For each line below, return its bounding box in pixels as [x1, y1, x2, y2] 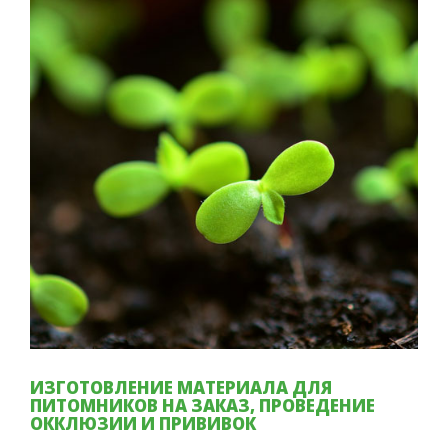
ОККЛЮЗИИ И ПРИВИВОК [30, 411, 256, 435]
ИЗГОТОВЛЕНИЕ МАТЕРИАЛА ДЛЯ [30, 375, 332, 399]
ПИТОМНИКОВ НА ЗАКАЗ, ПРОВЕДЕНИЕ [30, 393, 375, 417]
